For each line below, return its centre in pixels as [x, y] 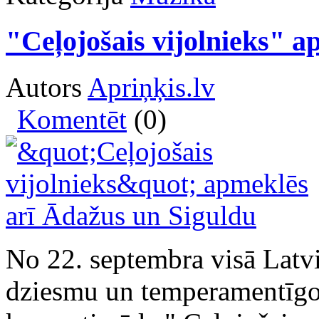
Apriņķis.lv [151, 87]
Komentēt [72, 119]
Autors [47, 87]
